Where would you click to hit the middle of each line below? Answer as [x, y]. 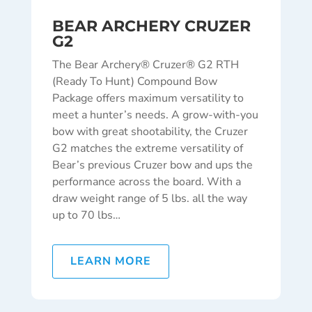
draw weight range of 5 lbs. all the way [149, 199]
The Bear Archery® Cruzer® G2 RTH [145, 65]
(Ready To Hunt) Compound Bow [134, 82]
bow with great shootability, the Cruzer [150, 132]
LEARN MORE [110, 262]
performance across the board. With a [146, 182]
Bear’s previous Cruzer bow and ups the [152, 165]
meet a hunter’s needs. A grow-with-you [155, 115]
